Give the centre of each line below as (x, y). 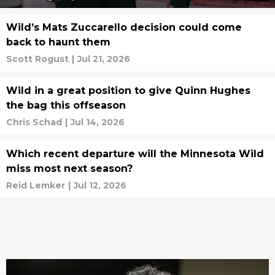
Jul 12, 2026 (100, 185)
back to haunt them (58, 42)
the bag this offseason (66, 105)
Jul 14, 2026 (98, 122)
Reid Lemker (36, 185)
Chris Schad (34, 122)
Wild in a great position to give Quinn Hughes (128, 91)
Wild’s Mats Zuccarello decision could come (124, 27)
